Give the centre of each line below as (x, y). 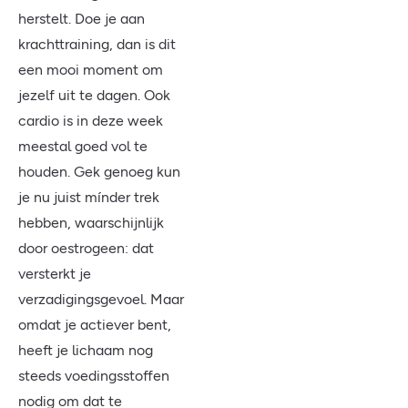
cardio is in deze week (91, 121)
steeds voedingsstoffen (94, 376)
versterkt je (55, 274)
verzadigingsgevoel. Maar (101, 299)
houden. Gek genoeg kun (99, 172)
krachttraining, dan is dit (97, 44)
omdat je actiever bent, (95, 325)
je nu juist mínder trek (89, 197)
